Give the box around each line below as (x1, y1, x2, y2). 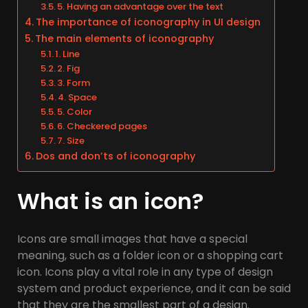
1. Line (55, 47, 80, 61)
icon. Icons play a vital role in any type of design (17, 264, 273, 280)
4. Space (58, 91, 98, 104)
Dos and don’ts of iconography (35, 149, 195, 164)
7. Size (57, 134, 85, 148)
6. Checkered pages (57, 120, 148, 133)
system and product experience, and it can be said (17, 280, 291, 297)
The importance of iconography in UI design (35, 15, 261, 30)
